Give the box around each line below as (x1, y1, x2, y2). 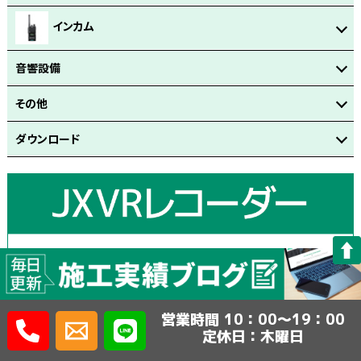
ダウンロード (15, 131, 80, 147)
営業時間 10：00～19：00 (161, 309, 346, 330)
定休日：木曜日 (202, 326, 305, 346)
